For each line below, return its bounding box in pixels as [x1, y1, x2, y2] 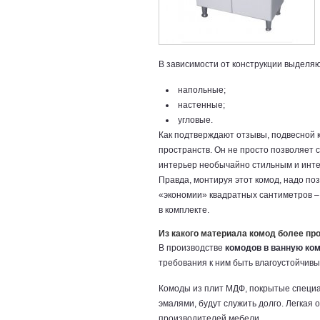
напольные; [178, 85, 226, 95]
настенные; [178, 100, 225, 110]
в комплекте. [159, 205, 209, 215]
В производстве [159, 243, 225, 253]
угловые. [178, 115, 213, 125]
